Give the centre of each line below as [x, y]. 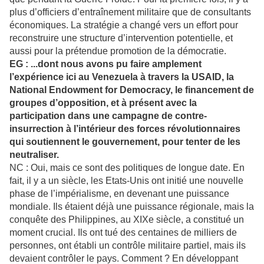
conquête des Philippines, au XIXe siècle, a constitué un [127, 220]
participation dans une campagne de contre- [108, 116]
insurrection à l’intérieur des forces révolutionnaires [125, 129]
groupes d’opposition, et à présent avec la [103, 103]
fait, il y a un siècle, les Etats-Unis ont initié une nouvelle [126, 181]
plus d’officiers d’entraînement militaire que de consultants [130, 12]
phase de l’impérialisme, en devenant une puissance [119, 194]
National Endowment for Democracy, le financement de [132, 90]
